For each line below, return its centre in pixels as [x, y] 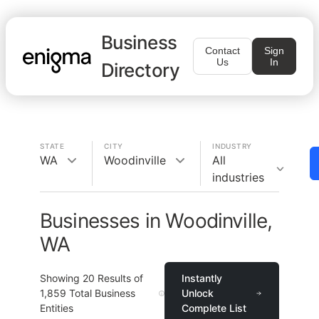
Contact [223, 51]
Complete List [214, 308]
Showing [61, 278]
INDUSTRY [232, 146]
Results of [119, 278]
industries [238, 177]
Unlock [197, 293]
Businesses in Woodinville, [156, 221]
